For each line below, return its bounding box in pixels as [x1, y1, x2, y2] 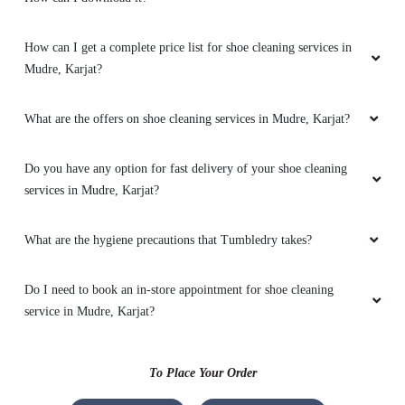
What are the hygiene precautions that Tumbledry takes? [24, 233, 312, 248]
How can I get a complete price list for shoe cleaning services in [24, 41, 352, 55]
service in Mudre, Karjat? [24, 305, 155, 319]
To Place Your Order [148, 366, 257, 381]
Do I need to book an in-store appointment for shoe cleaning [24, 283, 334, 297]
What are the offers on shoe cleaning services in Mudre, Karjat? [24, 112, 350, 127]
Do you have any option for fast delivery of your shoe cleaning [24, 162, 347, 176]
